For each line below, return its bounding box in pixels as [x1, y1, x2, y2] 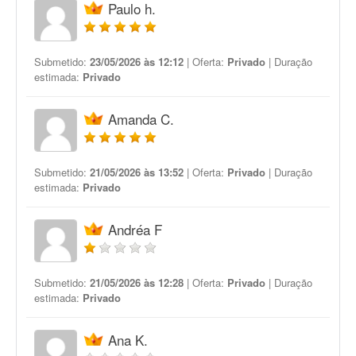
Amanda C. [108, 109, 174, 129]
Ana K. [108, 330, 148, 350]
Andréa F [108, 219, 162, 239]
